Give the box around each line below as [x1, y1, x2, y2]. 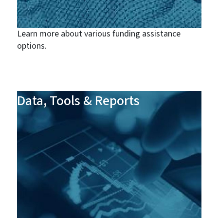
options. [17, 40, 47, 53]
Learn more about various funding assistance [17, 28, 181, 40]
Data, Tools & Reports [17, 91, 140, 111]
